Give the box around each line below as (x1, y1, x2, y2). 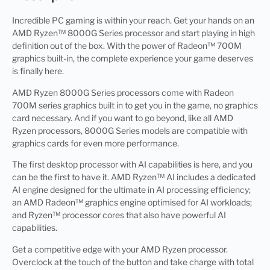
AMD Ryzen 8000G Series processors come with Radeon (12, 87, 234, 98)
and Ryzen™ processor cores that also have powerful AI (12, 210, 226, 221)
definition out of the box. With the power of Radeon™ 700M (12, 40, 242, 51)
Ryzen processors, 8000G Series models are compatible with (12, 125, 248, 136)
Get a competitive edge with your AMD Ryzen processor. (12, 243, 228, 254)
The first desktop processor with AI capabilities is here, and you (12, 159, 253, 170)
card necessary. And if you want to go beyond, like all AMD (12, 112, 233, 123)
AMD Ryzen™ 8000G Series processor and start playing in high (12, 28, 255, 39)
